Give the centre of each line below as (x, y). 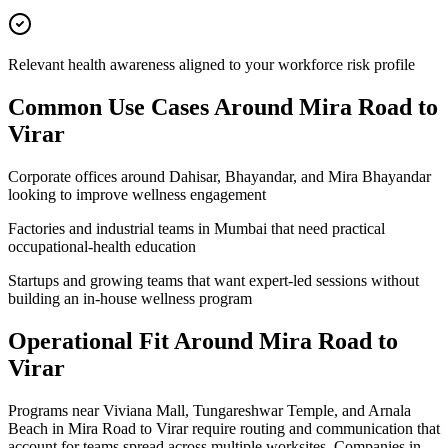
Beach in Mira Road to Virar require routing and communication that (224, 429)
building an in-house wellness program (130, 299)
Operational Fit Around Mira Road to (203, 341)
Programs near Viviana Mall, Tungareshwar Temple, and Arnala (209, 411)
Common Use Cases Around (153, 107)
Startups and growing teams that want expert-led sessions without (213, 281)
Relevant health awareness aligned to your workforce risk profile (211, 65)
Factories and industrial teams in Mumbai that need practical (196, 229)
